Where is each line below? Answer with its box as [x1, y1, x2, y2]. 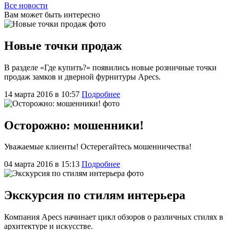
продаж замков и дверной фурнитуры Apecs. [4, 72, 161, 81]
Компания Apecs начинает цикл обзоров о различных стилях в [4, 213, 223, 222]
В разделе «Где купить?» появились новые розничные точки [4, 63, 217, 72]
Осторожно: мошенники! [4, 118, 144, 132]
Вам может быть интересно [4, 10, 100, 19]
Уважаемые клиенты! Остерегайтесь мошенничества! [4, 142, 191, 151]
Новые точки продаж [4, 39, 122, 52]
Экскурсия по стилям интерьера [4, 188, 185, 202]
